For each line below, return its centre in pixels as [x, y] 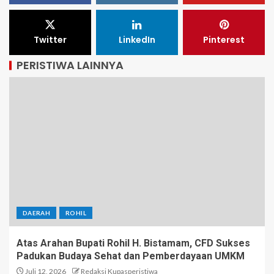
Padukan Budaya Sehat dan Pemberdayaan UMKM [131, 256]
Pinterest [224, 39]
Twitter [50, 39]
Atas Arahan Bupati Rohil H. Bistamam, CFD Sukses [133, 243]
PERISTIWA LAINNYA [70, 65]
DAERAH [37, 213]
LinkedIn [137, 39]
